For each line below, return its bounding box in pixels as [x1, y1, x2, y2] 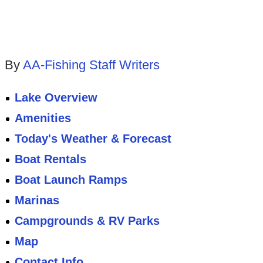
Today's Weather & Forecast [15, 132, 172, 146]
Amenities [15, 112, 72, 125]
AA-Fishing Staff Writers [22, 58, 160, 73]
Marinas [15, 194, 60, 207]
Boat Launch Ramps [15, 173, 128, 187]
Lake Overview [15, 91, 98, 104]
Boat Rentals [15, 153, 87, 166]
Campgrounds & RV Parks [15, 214, 160, 228]
